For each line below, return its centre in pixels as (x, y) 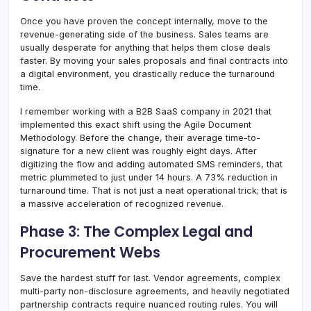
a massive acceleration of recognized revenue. (122, 203)
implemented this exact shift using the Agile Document (136, 124)
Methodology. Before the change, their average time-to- (140, 137)
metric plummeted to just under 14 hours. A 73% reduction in (149, 177)
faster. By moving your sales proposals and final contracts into (154, 60)
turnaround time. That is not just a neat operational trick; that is (154, 190)
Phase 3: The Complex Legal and (136, 231)
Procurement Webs (90, 252)
